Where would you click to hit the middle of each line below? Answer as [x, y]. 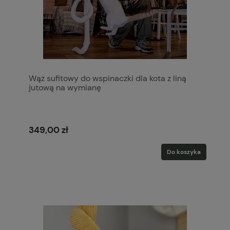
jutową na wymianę [65, 87]
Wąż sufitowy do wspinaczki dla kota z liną [108, 78]
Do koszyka [184, 152]
